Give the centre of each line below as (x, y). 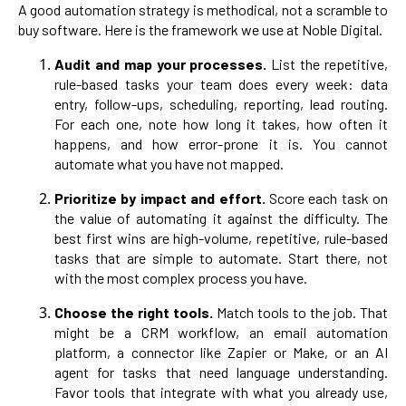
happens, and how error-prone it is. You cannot (221, 144)
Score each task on (328, 198)
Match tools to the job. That (302, 313)
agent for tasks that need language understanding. (221, 372)
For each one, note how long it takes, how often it (221, 124)
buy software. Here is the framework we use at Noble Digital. (200, 30)
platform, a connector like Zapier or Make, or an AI (221, 353)
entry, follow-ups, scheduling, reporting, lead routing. (221, 104)
